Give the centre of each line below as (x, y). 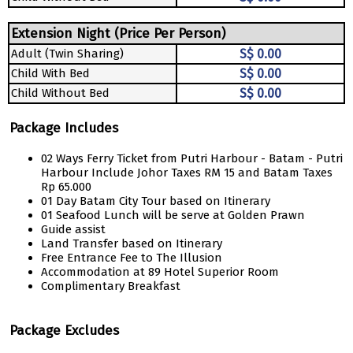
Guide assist (73, 229)
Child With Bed (50, 73)
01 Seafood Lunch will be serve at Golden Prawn (173, 215)
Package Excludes (64, 331)
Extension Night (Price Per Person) (118, 33)
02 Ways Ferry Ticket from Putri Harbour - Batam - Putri (192, 158)
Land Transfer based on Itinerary (132, 243)
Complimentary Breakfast (111, 286)
